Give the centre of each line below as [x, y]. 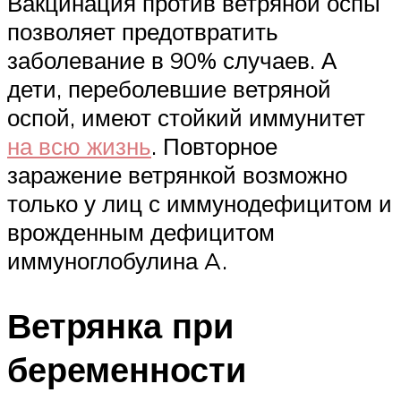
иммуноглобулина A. [117, 261]
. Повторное [214, 146]
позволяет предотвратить [143, 32]
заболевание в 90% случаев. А [172, 60]
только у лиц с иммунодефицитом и [200, 204]
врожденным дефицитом [141, 232]
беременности [127, 369]
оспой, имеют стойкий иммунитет [186, 118]
